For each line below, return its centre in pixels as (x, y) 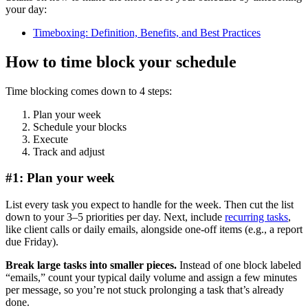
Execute (51, 139)
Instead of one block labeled (239, 265)
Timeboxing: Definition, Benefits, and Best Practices (147, 32)
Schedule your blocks (80, 126)
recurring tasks (256, 217)
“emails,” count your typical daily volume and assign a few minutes (151, 278)
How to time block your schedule (121, 62)
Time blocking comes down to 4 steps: (89, 91)
